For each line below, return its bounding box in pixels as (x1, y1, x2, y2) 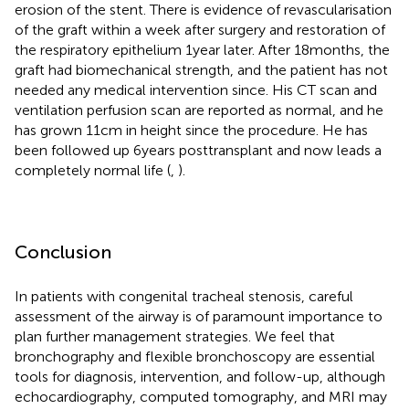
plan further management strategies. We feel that (15, 327, 335, 345)
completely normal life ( (15, 161, 171, 179)
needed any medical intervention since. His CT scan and (15, 80, 377, 99)
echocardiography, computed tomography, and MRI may (15, 387, 387, 405)
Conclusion (15, 240, 111, 263)
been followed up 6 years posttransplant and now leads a (15, 141, 382, 159)
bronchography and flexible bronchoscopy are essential (15, 347, 375, 365)
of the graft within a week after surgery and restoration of (15, 20, 385, 38)
